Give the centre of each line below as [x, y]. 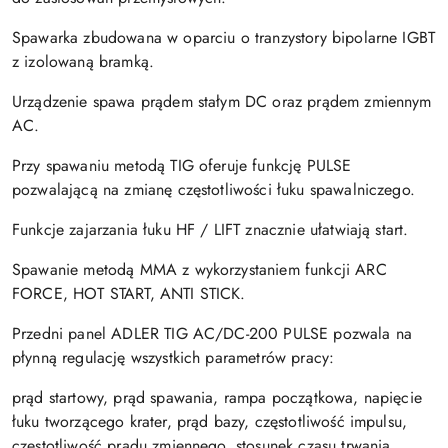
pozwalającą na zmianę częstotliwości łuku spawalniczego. [213, 189]
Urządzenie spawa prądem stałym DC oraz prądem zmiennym [222, 101]
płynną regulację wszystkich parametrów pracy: [173, 357]
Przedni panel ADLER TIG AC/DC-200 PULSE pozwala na [212, 333]
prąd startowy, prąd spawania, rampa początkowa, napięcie [217, 397]
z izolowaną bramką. [83, 61]
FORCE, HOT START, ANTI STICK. [129, 293]
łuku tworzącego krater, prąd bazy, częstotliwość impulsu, [210, 421]
